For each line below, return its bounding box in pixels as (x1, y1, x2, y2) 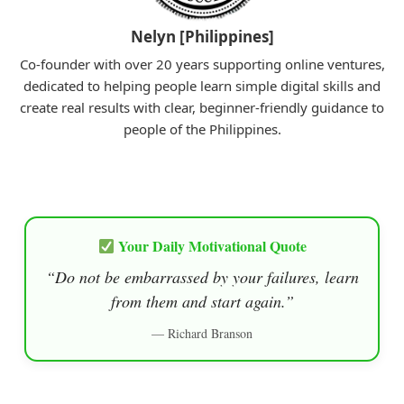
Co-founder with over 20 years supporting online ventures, (19, 55, 385, 74)
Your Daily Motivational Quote (114, 235, 307, 257)
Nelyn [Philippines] (130, 26, 274, 48)
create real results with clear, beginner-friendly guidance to (20, 98, 384, 117)
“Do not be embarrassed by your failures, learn (45, 266, 359, 289)
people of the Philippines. (123, 120, 281, 139)
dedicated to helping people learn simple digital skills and (23, 77, 381, 96)
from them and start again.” (110, 290, 294, 313)
